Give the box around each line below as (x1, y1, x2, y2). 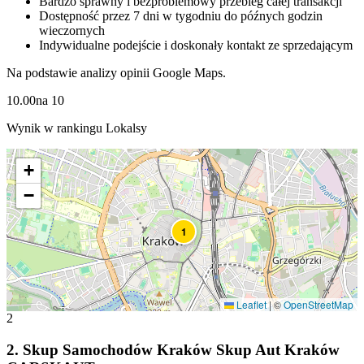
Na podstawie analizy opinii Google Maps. (6, 66, 226, 80)
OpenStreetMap (284, 297, 353, 312)
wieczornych (39, 24, 105, 38)
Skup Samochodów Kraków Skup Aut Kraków (23, 340, 340, 358)
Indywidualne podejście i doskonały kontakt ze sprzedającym (39, 38, 353, 53)
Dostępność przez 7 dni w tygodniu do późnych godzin (39, 9, 323, 24)
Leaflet (234, 297, 266, 312)
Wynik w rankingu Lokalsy (6, 121, 147, 136)
